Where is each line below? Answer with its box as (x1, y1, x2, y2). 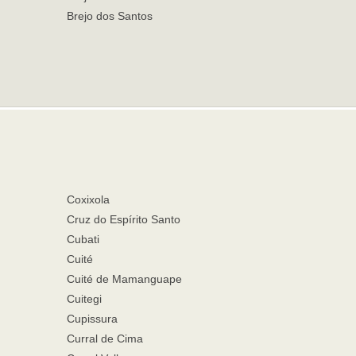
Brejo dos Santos (66, 10, 153, 22)
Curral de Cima (66, 332, 143, 345)
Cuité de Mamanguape (66, 273, 182, 285)
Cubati (66, 233, 99, 246)
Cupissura (66, 312, 118, 325)
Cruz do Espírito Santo (66, 213, 180, 226)
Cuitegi (66, 292, 102, 305)
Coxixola (66, 193, 110, 206)
